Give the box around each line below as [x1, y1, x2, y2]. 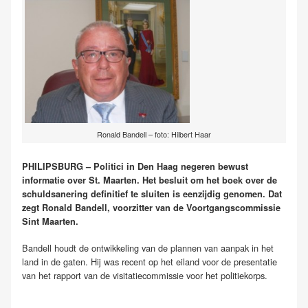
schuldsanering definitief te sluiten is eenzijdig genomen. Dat [22, 188, 282, 200]
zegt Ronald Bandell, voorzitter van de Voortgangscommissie [22, 201, 280, 214]
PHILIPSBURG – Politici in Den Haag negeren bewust [22, 160, 248, 173]
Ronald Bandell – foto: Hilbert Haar [97, 129, 211, 140]
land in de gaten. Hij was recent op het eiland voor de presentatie [22, 255, 277, 269]
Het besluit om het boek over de [142, 174, 277, 186]
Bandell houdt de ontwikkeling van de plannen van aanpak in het [22, 241, 274, 255]
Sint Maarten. [22, 215, 78, 228]
